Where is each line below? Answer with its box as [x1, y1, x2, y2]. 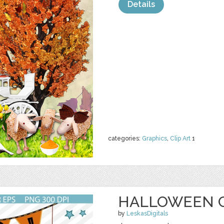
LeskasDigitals [126, 210, 168, 217]
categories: [108, 135, 142, 142]
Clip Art [170, 135, 190, 142]
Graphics [142, 135, 167, 142]
